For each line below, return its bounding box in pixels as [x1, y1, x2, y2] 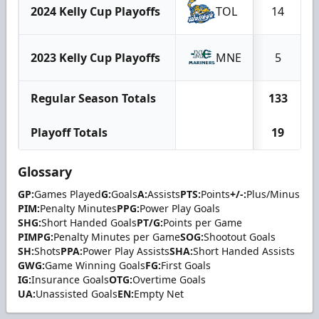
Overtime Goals [132, 273, 206, 286]
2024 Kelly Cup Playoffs [31, 4, 160, 19]
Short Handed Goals [41, 216, 137, 229]
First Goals [161, 258, 211, 272]
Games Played [34, 187, 101, 201]
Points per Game [163, 216, 242, 229]
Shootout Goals [204, 230, 276, 244]
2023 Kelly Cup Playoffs [31, 50, 160, 66]
